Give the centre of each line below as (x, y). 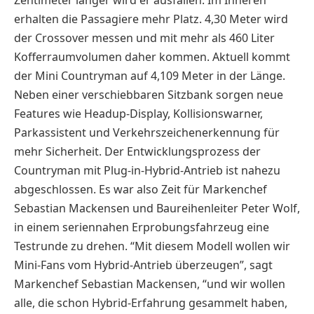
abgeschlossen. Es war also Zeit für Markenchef (141, 189)
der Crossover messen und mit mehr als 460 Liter (144, 37)
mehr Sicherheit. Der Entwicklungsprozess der (137, 151)
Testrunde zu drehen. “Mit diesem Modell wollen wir (152, 246)
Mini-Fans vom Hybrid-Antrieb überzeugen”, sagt (143, 265)
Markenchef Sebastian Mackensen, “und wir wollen (150, 284)
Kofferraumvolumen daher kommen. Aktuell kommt (152, 56)
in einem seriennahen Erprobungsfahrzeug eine (142, 227)
